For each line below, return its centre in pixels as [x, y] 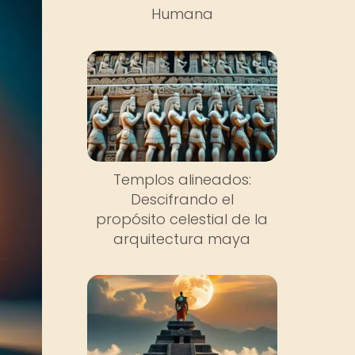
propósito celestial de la [182, 219]
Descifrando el [182, 199]
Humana [182, 14]
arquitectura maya [182, 239]
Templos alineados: [182, 179]
